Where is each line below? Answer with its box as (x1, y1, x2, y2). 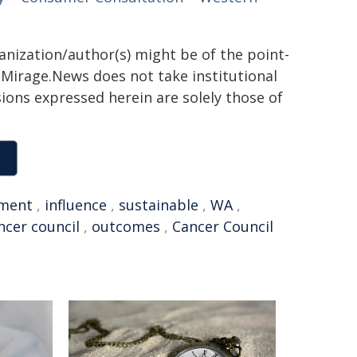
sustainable (119, 195, 198, 214)
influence (45, 195, 107, 214)
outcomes (92, 217, 160, 236)
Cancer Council (172, 217, 273, 236)
